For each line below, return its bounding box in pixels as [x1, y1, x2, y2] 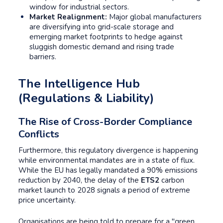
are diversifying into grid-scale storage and [29, 22, 174, 32]
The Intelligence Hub [18, 76, 140, 92]
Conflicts [18, 127, 59, 141]
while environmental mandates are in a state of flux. [18, 155, 195, 165]
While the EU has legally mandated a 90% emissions [18, 165, 198, 175]
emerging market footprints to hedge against [29, 32, 183, 42]
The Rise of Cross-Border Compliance [18, 115, 192, 128]
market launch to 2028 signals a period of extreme [18, 185, 190, 195]
